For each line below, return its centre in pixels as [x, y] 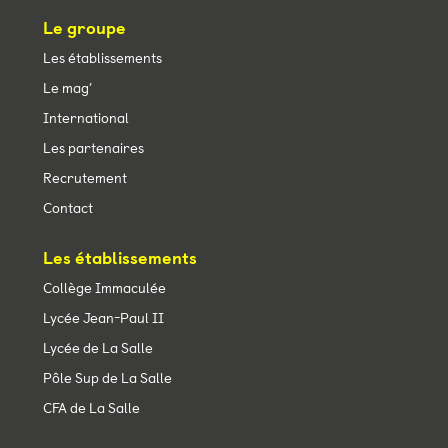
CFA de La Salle [91, 408]
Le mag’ [67, 88]
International [85, 118]
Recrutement [84, 178]
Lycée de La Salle [97, 348]
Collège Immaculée [104, 288]
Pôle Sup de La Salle [107, 378]
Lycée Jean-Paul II [103, 318]
